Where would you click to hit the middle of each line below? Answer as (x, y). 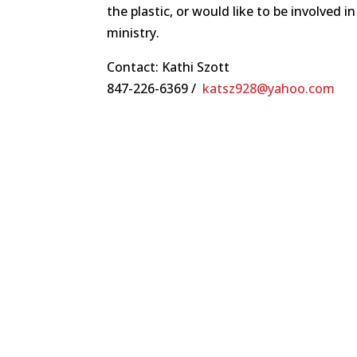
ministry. (133, 33)
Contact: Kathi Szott (169, 67)
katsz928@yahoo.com (269, 89)
